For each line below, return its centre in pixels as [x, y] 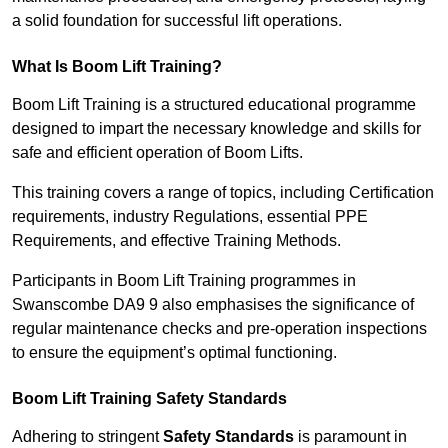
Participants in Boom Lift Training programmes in [184, 281]
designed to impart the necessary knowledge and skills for [216, 129]
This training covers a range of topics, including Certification [223, 193]
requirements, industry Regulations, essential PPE [190, 217]
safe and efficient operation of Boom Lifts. [157, 153]
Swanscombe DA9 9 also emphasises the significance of [213, 305]
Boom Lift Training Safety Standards [149, 399]
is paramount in [350, 437]
